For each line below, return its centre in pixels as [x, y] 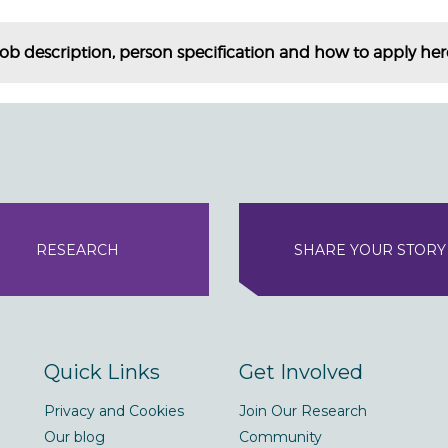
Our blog [74, 437]
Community [280, 437]
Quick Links [102, 372]
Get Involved [301, 372]
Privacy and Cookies [114, 411]
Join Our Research [303, 411]
